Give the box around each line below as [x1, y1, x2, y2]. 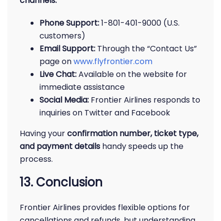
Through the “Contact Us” [95, 43, 197, 54]
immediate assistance [39, 81, 125, 93]
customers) [39, 30, 85, 41]
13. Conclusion [20, 174, 103, 190]
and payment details [20, 141, 100, 152]
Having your [20, 128, 67, 139]
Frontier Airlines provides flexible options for [20, 202, 190, 213]
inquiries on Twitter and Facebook [39, 107, 170, 118]
